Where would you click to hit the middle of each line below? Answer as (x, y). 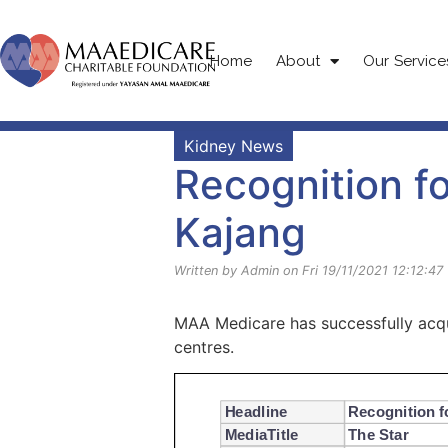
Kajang (240, 232)
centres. (204, 347)
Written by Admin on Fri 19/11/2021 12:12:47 (308, 270)
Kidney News (233, 146)
